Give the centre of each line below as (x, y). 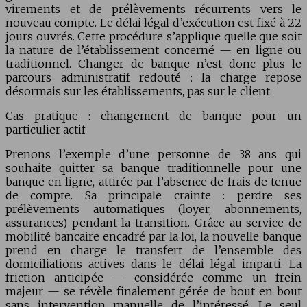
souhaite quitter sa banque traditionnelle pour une (153, 168)
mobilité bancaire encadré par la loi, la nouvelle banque (153, 237)
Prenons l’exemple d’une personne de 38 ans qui (153, 155)
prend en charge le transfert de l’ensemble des (153, 250)
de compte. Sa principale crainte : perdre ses (153, 196)
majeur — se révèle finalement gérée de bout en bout (153, 292)
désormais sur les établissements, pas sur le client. (139, 91)
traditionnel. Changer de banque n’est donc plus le (153, 64)
